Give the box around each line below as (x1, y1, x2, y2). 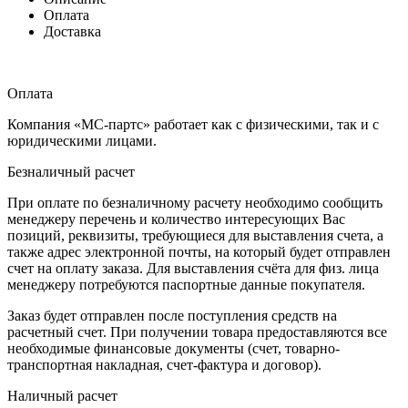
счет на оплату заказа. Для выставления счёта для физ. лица (7, 260, 379, 276)
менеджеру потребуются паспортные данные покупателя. (7, 276, 365, 292)
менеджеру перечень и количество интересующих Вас (7, 210, 345, 227)
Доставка (44, 23, 101, 39)
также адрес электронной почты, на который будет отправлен (7, 243, 391, 260)
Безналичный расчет (7, 163, 135, 179)
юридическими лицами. (7, 132, 157, 148)
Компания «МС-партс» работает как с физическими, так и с (7, 116, 379, 132)
